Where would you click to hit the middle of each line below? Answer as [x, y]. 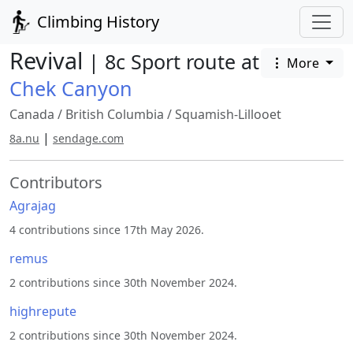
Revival [49, 60]
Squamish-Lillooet [228, 114]
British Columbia [115, 114]
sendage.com [88, 138]
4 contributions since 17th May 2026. [107, 230]
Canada [32, 114]
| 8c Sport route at [174, 61]
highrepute [43, 311]
